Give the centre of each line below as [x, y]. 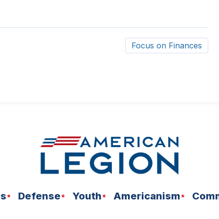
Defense [39, 196]
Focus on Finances [166, 45]
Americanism [147, 196]
